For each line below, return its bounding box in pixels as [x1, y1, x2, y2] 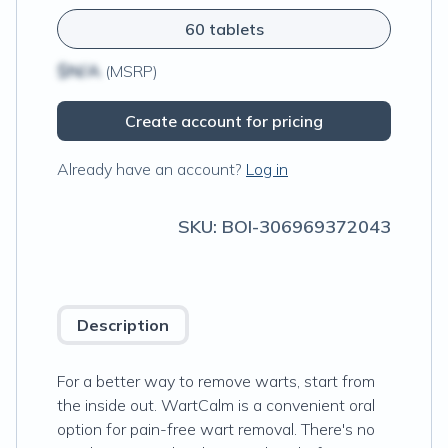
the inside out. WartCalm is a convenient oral [57, 395, 375, 415]
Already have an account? [57, 159, 242, 179]
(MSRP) [101, 61, 158, 81]
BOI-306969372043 [222, 215, 391, 238]
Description [77, 315, 169, 335]
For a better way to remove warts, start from [57, 371, 375, 391]
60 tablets [184, 19, 264, 39]
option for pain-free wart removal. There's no [57, 419, 375, 439]
